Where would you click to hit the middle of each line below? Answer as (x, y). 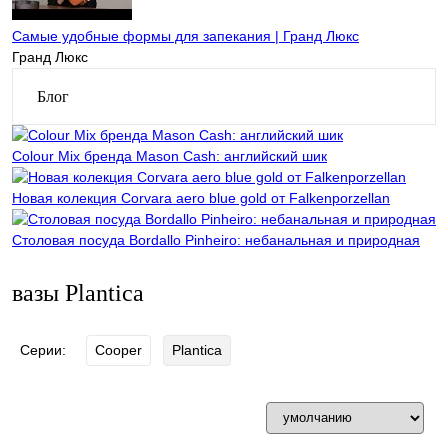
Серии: (43, 350)
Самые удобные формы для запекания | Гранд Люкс (185, 36)
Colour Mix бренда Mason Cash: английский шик (169, 156)
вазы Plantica (78, 293)
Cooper (118, 350)
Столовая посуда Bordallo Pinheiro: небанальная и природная (216, 240)
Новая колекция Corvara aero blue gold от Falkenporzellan (201, 198)
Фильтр (94, 417)
